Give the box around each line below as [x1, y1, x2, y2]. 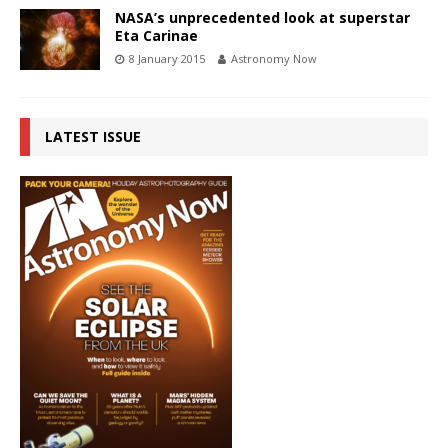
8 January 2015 [129, 51, 205, 67]
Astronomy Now [231, 51, 317, 67]
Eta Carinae [115, 26, 198, 46]
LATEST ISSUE [45, 127, 141, 147]
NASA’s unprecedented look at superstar [115, 8, 410, 28]
